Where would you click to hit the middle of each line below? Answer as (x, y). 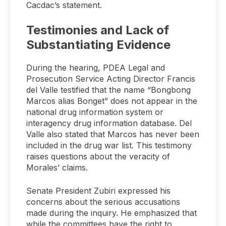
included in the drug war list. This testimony (109, 146)
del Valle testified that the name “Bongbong (108, 90)
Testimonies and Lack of (98, 30)
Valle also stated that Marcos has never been (113, 134)
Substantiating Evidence (98, 45)
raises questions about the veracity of (98, 157)
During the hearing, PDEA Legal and (96, 68)
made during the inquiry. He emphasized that (111, 213)
